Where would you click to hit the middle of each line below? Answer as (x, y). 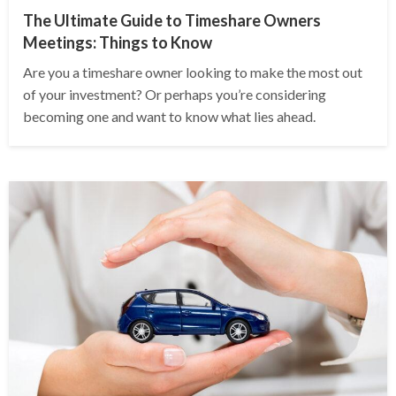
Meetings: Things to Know (118, 43)
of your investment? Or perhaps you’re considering (175, 95)
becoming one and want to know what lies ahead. (169, 117)
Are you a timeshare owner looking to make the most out (193, 72)
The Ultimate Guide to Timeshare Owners (172, 21)
